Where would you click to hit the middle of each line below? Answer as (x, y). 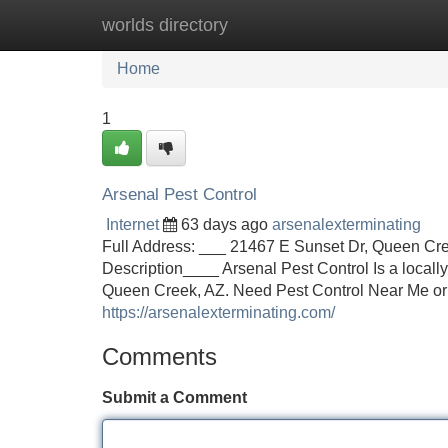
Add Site (389, 24)
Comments (159, 356)
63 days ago (224, 224)
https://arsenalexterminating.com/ (218, 312)
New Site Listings (267, 24)
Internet (132, 224)
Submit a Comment (174, 397)
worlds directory (165, 25)
